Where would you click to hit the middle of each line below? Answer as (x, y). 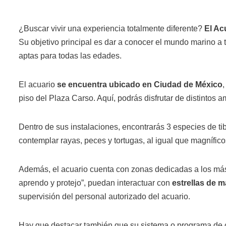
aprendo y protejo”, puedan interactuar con (95, 183)
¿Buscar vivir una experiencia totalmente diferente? (111, 28)
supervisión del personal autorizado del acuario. (104, 196)
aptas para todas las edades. (70, 55)
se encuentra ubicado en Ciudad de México (140, 84)
